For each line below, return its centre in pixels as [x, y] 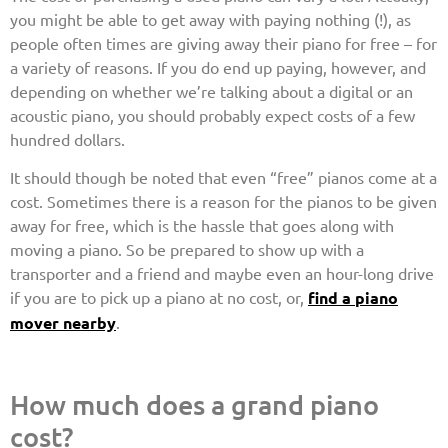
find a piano [353, 298]
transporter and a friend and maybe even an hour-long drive [222, 273]
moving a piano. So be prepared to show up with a [187, 249]
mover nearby [63, 323]
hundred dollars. [67, 138]
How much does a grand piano [194, 403]
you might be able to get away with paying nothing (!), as [210, 18]
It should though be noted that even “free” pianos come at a [223, 177]
